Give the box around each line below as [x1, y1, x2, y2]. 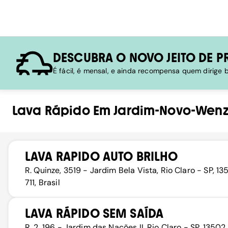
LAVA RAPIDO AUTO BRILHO [25, 149, 178, 164]
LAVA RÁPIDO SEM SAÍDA [25, 206, 164, 221]
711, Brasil [25, 177, 60, 188]
